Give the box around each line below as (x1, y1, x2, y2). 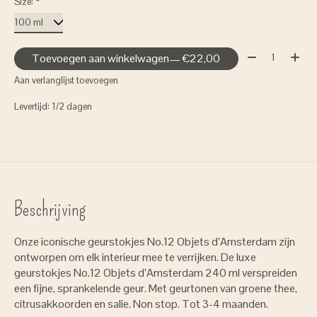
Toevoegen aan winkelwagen (32, 50, 170, 66)
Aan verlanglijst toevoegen (14, 74, 118, 87)
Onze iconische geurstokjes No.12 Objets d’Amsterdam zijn (14, 234, 295, 250)
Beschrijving (14, 197, 86, 221)
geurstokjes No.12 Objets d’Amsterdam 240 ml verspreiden (14, 265, 297, 281)
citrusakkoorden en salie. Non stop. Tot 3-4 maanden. (14, 296, 268, 312)
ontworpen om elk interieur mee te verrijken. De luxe (14, 250, 256, 265)
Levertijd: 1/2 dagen (14, 100, 92, 113)
